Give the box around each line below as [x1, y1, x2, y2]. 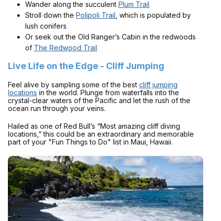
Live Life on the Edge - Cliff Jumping [8, 60, 164, 71]
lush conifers [25, 21, 67, 30]
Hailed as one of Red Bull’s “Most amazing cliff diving [8, 121, 180, 130]
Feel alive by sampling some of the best [8, 80, 139, 89]
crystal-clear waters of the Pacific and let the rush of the [8, 96, 190, 105]
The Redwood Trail [34, 43, 97, 52]
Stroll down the [25, 10, 76, 19]
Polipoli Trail [76, 10, 115, 19]
